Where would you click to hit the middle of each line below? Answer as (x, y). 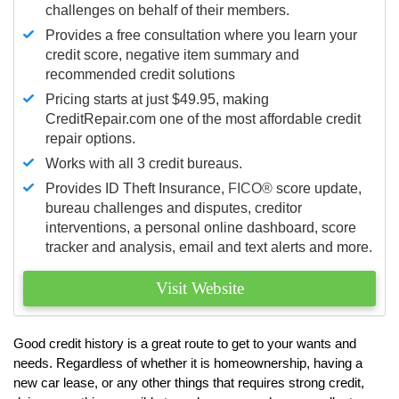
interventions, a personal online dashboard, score (201, 227)
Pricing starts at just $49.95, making (157, 99)
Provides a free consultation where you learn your (201, 35)
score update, (317, 188)
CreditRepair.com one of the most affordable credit (203, 118)
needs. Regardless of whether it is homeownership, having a (188, 362)
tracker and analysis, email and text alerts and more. (209, 247)
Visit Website (199, 288)
